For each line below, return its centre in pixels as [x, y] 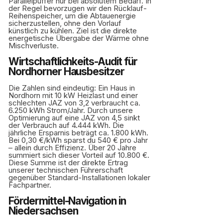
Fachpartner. [30, 185]
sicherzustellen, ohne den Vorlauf [65, 23]
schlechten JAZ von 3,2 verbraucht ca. [74, 103]
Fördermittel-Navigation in [67, 201]
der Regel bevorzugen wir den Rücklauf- [78, 8]
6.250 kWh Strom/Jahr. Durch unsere [71, 110]
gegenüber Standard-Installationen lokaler [79, 177]
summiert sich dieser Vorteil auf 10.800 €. [79, 155]
